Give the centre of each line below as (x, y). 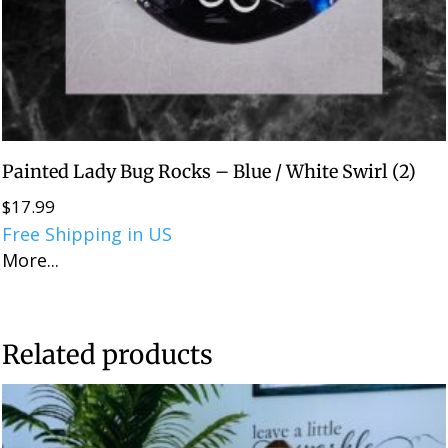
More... (31, 259)
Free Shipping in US (87, 233)
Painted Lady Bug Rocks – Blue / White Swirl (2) (209, 171)
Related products (108, 354)
